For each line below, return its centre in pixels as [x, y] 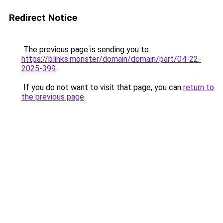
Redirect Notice [43, 18]
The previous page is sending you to [85, 50]
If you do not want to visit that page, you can [102, 87]
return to [199, 87]
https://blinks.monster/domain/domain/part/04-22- [111, 59]
